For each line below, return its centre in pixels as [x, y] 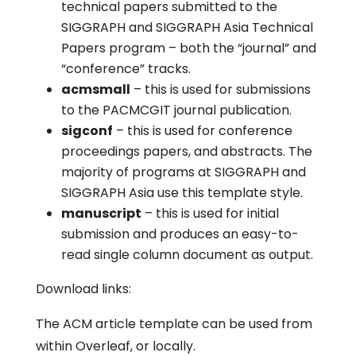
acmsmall [95, 89]
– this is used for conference [202, 131]
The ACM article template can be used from [174, 324]
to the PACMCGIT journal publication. [176, 110]
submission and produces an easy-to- [180, 234]
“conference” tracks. [126, 69]
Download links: [83, 289]
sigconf [87, 131]
